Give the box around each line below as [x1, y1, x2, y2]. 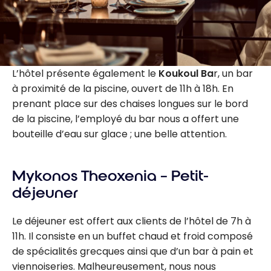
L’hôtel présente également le [12, 67, 158, 81]
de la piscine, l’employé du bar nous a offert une [12, 112, 239, 126]
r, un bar [214, 67, 253, 81]
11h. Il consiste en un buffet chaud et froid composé [12, 229, 253, 243]
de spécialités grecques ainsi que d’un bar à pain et [12, 244, 253, 258]
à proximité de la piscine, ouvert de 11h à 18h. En [12, 82, 233, 96]
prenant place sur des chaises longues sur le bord [12, 97, 248, 111]
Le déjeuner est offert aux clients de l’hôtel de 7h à [12, 214, 251, 228]
